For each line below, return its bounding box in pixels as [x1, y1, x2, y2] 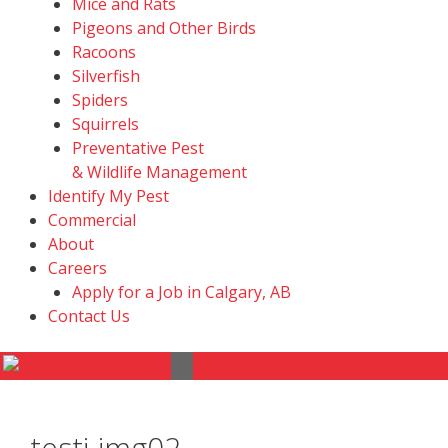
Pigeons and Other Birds [72, 17, 256, 39]
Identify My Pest [48, 185, 169, 207]
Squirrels [72, 113, 139, 135]
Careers [48, 257, 107, 279]
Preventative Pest [72, 137, 204, 159]
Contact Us [48, 305, 130, 327]
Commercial [48, 209, 136, 231]
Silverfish [72, 65, 140, 87]
